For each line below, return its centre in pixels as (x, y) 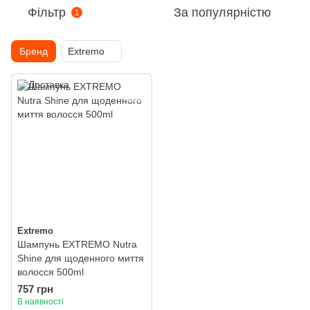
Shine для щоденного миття (81, 258)
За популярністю (222, 12)
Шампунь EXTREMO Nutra (77, 244)
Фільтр (47, 12)
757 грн (35, 289)
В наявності (40, 302)
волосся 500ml (51, 272)
